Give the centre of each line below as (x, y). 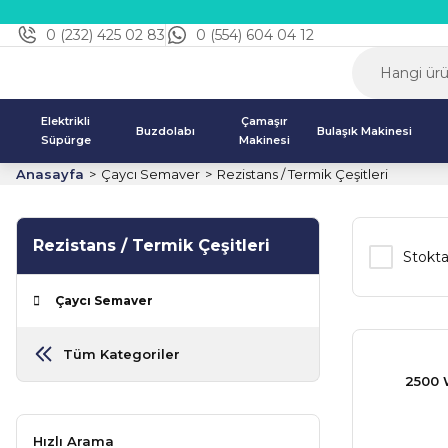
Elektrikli (66, 121)
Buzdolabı (165, 130)
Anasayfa (50, 174)
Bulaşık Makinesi (365, 130)
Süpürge (65, 140)
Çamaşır (265, 121)
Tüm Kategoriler (121, 353)
